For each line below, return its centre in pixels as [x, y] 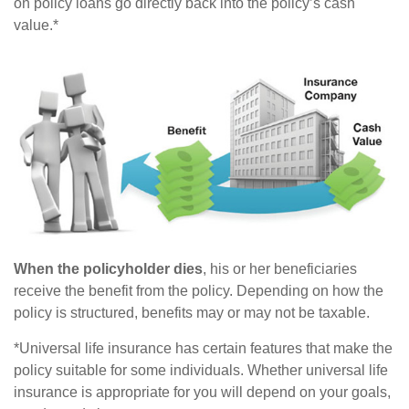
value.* [36, 26]
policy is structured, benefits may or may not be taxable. [192, 312]
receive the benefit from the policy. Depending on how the [199, 290]
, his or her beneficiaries [280, 268]
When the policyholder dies [108, 268]
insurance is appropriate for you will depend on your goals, [202, 392]
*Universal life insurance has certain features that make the [203, 348]
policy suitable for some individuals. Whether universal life [201, 370]
